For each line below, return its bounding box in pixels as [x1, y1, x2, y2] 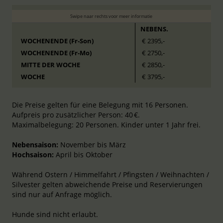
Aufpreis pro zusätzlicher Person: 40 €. [11, 110, 140, 119]
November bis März [58, 140, 126, 149]
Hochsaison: [11, 150, 54, 159]
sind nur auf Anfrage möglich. [11, 190, 112, 199]
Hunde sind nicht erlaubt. [11, 210, 98, 219]
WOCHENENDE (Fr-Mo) [20, 48, 92, 57]
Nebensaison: [11, 140, 58, 149]
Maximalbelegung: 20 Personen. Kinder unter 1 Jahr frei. [11, 120, 201, 129]
